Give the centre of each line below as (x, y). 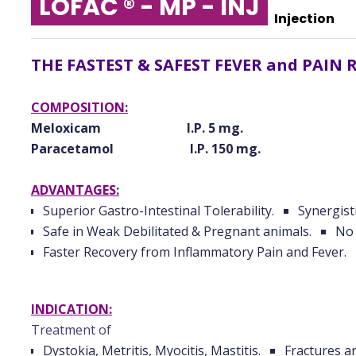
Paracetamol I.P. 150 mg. (146, 148)
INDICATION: (72, 309)
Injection (304, 18)
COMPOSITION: (79, 107)
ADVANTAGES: (75, 190)
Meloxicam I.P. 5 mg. (137, 128)
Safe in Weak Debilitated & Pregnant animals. (177, 231)
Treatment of (71, 329)
